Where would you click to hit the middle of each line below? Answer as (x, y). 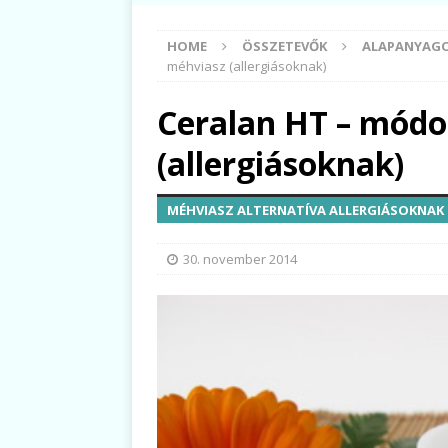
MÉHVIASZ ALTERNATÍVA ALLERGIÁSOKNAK (305, 209)
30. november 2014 (240, 258)
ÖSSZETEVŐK (284, 45)
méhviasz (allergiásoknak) (246, 65)
